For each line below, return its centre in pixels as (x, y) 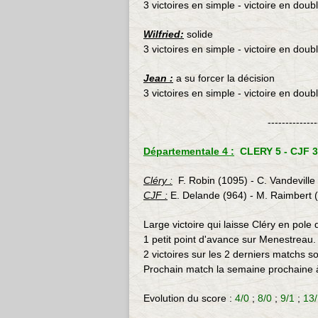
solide (198, 34)
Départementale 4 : (189, 151)
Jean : (158, 78)
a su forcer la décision (225, 78)
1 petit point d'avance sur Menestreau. (230, 239)
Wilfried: (164, 34)
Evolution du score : (189, 298)
